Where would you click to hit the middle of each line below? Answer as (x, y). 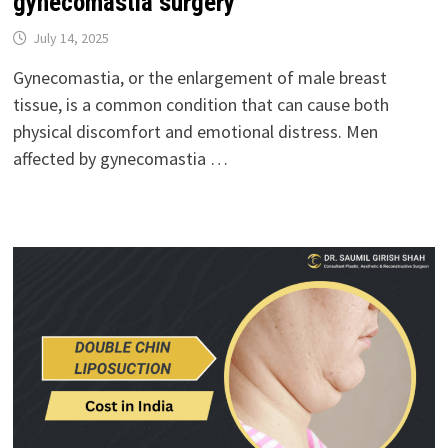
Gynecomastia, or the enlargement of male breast (199, 77)
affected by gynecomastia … (120, 158)
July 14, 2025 (70, 37)
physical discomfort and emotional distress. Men (195, 131)
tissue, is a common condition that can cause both (200, 104)
